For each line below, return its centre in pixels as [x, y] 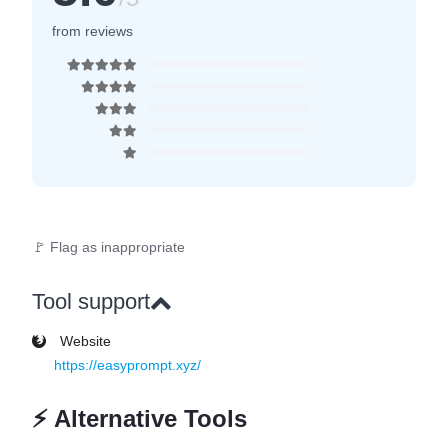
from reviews [109, 31]
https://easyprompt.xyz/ [127, 365]
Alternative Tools [147, 418]
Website [83, 341]
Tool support [91, 301]
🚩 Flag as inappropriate [108, 247]
